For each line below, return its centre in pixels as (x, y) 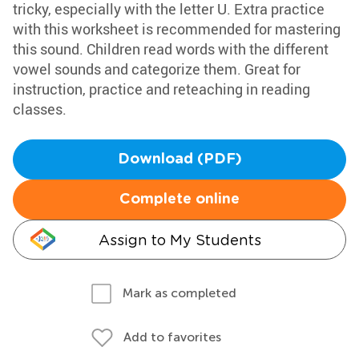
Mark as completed (179, 293)
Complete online (179, 200)
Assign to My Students (179, 240)
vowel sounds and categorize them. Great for (157, 69)
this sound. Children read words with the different (171, 49)
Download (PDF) (179, 159)
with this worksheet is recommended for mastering (177, 29)
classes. (40, 109)
